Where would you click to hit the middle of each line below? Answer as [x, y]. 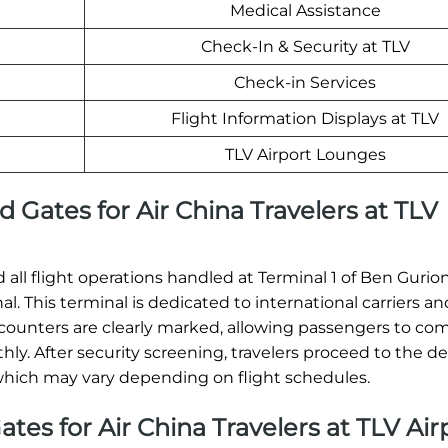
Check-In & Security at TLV [305, 47]
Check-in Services [305, 83]
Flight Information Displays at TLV [305, 119]
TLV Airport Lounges [305, 155]
